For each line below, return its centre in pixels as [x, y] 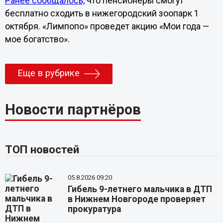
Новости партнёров [73, 109]
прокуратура [95, 209]
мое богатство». [37, 39]
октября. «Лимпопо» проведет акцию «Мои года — [107, 26]
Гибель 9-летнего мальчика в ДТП [140, 189]
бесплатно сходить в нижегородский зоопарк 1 [102, 13]
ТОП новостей [42, 149]
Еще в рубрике [48, 73]
